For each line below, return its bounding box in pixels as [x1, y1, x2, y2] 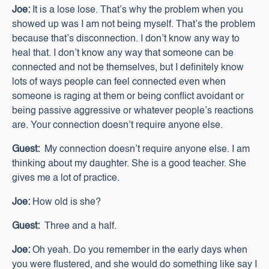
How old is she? [30, 198, 101, 207]
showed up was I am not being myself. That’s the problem [12, 20, 255, 29]
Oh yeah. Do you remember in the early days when [30, 246, 247, 255]
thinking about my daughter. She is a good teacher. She [12, 159, 246, 169]
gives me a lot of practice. [12, 174, 119, 183]
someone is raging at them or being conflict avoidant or [12, 92, 244, 101]
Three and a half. [40, 222, 116, 231]
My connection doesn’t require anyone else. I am [40, 145, 250, 154]
